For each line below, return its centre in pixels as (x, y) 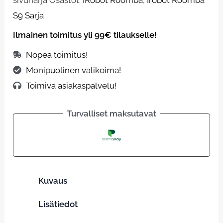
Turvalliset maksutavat (111, 114)
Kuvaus (53, 180)
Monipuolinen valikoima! (73, 70)
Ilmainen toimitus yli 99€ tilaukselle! (85, 35)
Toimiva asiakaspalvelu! (71, 85)
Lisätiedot (58, 204)
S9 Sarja (29, 15)
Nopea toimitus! (56, 55)
